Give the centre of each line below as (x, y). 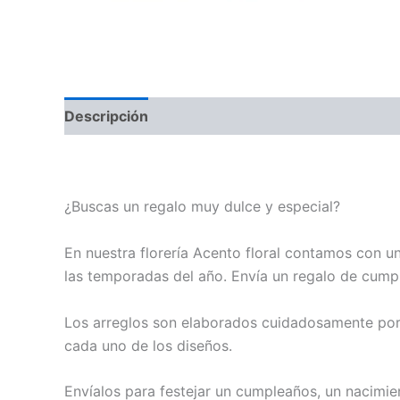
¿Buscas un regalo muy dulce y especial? (202, 207)
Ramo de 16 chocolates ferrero (169, 160)
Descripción (106, 116)
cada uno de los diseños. (148, 345)
